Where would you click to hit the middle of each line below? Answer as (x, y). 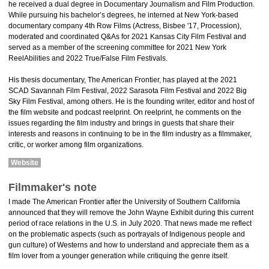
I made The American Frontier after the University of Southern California (124, 202)
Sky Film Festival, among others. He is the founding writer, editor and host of (131, 101)
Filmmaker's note (53, 187)
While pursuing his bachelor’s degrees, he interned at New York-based (123, 15)
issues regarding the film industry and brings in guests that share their (121, 123)
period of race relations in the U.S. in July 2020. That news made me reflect (130, 223)
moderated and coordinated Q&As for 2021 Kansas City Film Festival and (127, 37)
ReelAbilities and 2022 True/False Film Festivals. (88, 58)
